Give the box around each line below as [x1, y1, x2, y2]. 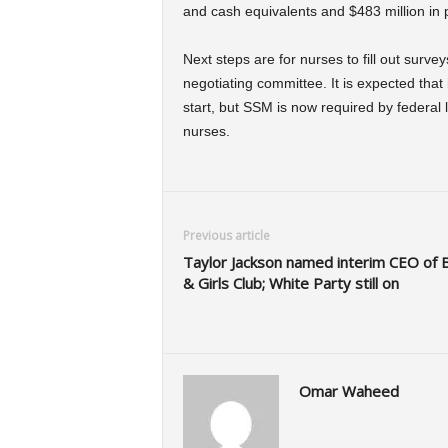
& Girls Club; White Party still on [182, 272, 399, 293]
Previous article [182, 226, 270, 244]
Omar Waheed [298, 380, 399, 401]
